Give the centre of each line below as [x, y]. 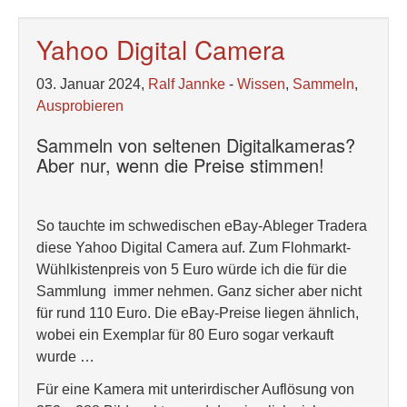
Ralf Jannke [187, 84]
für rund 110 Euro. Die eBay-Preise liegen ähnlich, [198, 313]
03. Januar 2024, [92, 84]
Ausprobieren [80, 106]
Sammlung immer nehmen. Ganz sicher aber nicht [199, 291]
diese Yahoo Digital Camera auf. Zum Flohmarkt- [194, 248]
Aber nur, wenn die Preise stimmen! [180, 165]
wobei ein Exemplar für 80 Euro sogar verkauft [185, 335]
